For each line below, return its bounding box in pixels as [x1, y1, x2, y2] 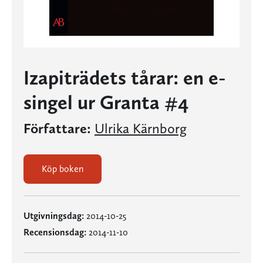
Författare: [23, 120, 91, 137]
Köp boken [42, 163, 83, 174]
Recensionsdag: [23, 227, 86, 238]
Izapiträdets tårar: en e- [23, 66, 226, 89]
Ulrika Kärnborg [95, 120, 187, 137]
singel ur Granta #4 [23, 90, 188, 114]
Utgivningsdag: [23, 210, 84, 221]
